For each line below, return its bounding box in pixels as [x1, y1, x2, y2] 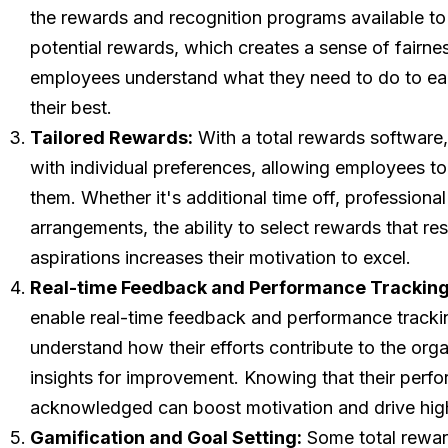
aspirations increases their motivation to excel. [30, 247, 412, 268]
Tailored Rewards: [30, 127, 194, 148]
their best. [30, 97, 113, 118]
